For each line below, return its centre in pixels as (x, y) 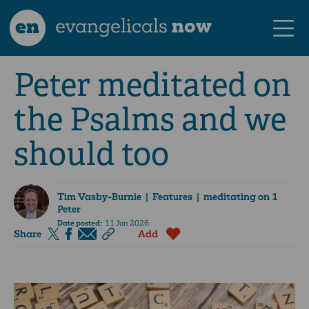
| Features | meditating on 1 (209, 196)
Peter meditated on (152, 85)
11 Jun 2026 (125, 223)
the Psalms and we (150, 120)
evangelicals (112, 25)
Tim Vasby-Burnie (99, 196)
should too (91, 154)
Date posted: (79, 223)
